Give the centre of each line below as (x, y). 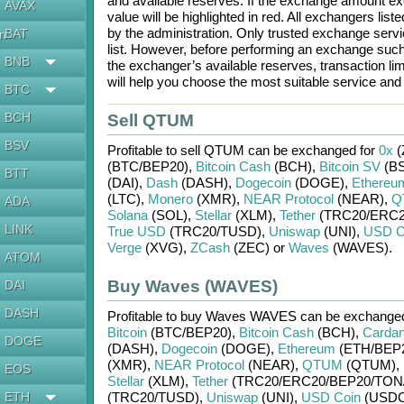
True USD (136, 231)
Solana (127, 215)
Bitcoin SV (349, 166)
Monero (170, 199)
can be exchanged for (311, 150)
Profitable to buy (156, 316)
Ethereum (306, 349)
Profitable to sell (155, 150)
